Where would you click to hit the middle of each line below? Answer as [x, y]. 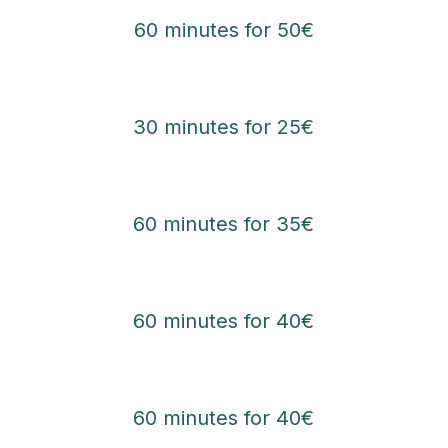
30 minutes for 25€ [224, 127]
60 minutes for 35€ [224, 224]
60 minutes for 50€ [223, 30]
